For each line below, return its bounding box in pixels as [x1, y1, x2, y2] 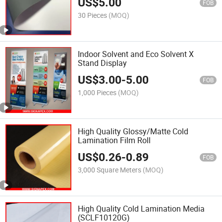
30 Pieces [78, 10, 108, 20]
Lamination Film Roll [78, 135, 151, 146]
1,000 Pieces [78, 88, 117, 98]
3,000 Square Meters [78, 165, 142, 175]
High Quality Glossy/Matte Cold [78, 126, 189, 137]
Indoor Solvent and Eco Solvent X [78, 48, 194, 59]
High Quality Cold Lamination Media [78, 203, 205, 215]
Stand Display [78, 57, 127, 68]
